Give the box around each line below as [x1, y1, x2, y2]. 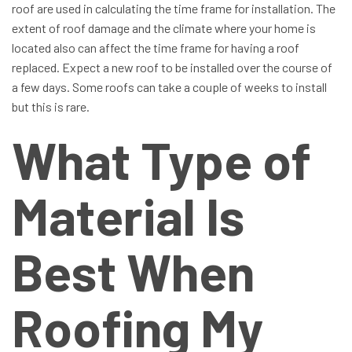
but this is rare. [12, 98, 90, 114]
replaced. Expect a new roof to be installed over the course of [12, 59, 332, 75]
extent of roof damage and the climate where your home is [12, 20, 316, 35]
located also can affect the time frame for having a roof [12, 39, 299, 55]
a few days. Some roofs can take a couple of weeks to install [12, 79, 327, 94]
